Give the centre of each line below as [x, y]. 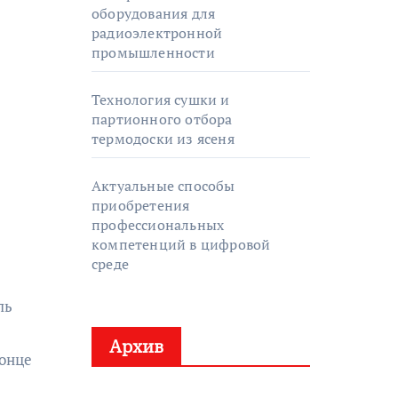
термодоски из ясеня [163, 139]
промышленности [153, 52]
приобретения [141, 205]
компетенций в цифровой [181, 244]
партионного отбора [162, 119]
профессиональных [158, 225]
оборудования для [154, 13]
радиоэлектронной [157, 33]
